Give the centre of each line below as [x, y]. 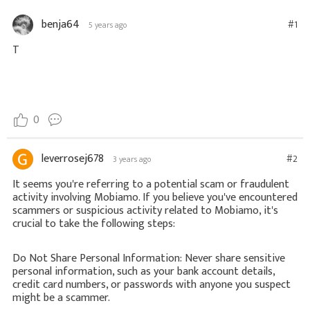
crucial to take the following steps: [94, 224]
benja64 [61, 25]
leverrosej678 [73, 159]
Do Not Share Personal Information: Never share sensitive [149, 258]
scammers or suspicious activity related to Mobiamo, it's [145, 210]
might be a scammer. [61, 298]
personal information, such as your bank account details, [144, 271]
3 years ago [132, 159]
